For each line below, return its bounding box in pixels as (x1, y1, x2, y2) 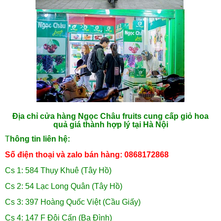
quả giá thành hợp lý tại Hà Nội (53, 120, 168, 129)
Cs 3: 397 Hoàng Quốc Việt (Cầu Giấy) (5, 198, 141, 207)
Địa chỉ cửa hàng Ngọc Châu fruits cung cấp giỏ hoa (12, 112, 209, 121)
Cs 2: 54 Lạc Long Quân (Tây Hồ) (5, 182, 122, 191)
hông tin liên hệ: (10, 135, 70, 144)
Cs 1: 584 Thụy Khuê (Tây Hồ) (5, 166, 111, 175)
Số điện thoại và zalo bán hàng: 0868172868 (5, 150, 169, 159)
